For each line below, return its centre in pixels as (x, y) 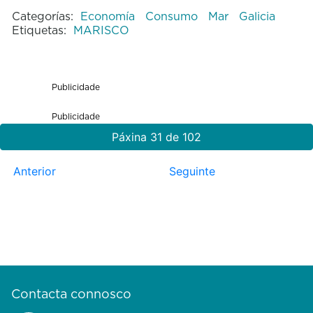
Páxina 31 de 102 (156, 137)
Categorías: (42, 16)
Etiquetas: (39, 30)
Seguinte (192, 171)
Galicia (257, 16)
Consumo (173, 16)
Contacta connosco (71, 294)
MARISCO (101, 30)
